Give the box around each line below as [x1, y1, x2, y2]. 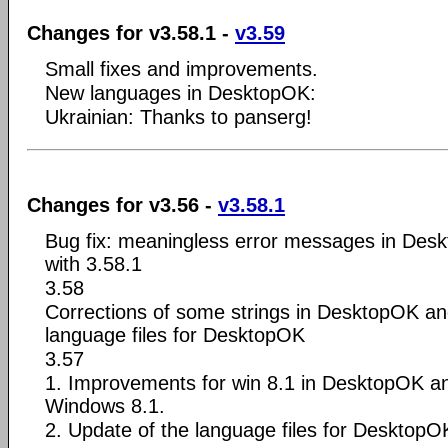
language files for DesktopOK [45, 323, 305, 346]
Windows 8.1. [45, 394, 165, 417]
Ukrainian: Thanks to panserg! [45, 106, 312, 128]
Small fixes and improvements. [45, 58, 318, 80]
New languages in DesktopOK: [45, 82, 316, 104]
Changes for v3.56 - [27, 193, 218, 216]
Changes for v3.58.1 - [27, 22, 235, 44]
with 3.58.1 [45, 252, 142, 275]
